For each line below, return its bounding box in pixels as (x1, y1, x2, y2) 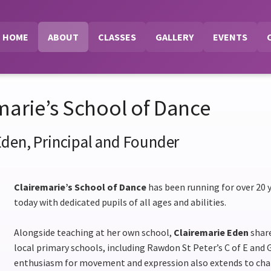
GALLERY (155, 30, 194, 43)
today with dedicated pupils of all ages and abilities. (14, 196, 226, 208)
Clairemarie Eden (174, 226, 249, 238)
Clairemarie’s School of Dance (14, 181, 146, 193)
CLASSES (97, 30, 136, 43)
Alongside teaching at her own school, (14, 226, 174, 238)
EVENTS (212, 30, 247, 43)
